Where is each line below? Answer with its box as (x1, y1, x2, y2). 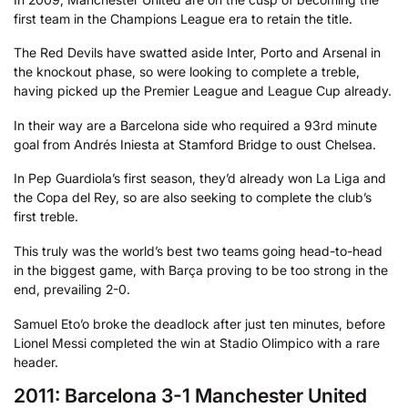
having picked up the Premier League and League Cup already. (14, 83, 392, 99)
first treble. (14, 209, 78, 225)
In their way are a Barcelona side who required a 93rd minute (14, 117, 377, 133)
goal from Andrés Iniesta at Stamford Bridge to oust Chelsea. (14, 136, 376, 152)
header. (14, 353, 58, 370)
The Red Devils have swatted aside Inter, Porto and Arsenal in (14, 45, 381, 61)
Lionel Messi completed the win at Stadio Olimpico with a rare (14, 334, 380, 351)
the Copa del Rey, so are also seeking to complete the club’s (14, 189, 372, 206)
